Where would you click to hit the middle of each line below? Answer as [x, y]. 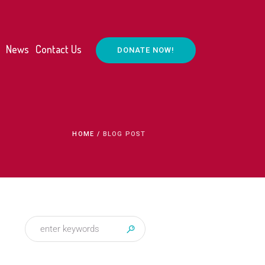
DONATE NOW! [146, 50]
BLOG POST [124, 134]
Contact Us [59, 49]
